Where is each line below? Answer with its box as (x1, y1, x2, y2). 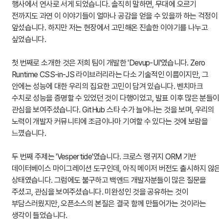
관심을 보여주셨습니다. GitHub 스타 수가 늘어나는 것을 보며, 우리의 (12, 105, 215, 114)
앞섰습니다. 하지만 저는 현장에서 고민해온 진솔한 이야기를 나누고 (12, 22, 208, 32)
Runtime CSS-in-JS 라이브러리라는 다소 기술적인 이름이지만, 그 (12, 69, 209, 79)
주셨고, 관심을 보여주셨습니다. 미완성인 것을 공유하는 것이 (12, 187, 188, 197)
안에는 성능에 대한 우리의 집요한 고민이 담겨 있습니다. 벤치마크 (12, 81, 203, 91)
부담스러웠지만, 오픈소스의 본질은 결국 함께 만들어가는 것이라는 (12, 198, 206, 208)
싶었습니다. (12, 34, 46, 44)
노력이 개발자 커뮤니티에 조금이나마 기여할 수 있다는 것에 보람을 (12, 116, 208, 126)
